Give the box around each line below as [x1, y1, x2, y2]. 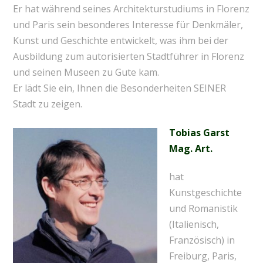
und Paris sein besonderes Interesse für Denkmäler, [12, 18, 243, 32]
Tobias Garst [168, 126, 230, 139]
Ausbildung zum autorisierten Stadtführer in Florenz [12, 50, 244, 63]
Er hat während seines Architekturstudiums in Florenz [12, 2, 249, 16]
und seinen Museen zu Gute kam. [12, 66, 159, 79]
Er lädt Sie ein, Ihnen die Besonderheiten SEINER [12, 82, 226, 95]
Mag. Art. [168, 141, 213, 155]
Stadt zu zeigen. [12, 97, 82, 111]
